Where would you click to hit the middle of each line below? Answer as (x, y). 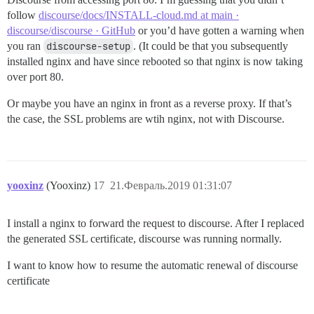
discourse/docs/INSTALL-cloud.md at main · (139, 15)
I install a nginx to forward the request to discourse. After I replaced (156, 224)
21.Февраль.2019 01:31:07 (171, 186)
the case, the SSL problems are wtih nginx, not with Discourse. (146, 119)
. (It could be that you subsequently (211, 46)
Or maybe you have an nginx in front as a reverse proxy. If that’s (149, 104)
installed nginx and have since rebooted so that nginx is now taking (155, 62)
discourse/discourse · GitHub (71, 31)
